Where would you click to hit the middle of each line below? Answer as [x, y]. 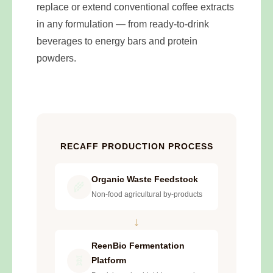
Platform [109, 261]
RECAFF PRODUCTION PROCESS [136, 147]
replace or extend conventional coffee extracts [135, 7]
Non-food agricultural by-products [147, 195]
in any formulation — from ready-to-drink [123, 24]
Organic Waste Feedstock [145, 179]
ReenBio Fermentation [138, 246]
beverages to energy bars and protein [117, 41]
